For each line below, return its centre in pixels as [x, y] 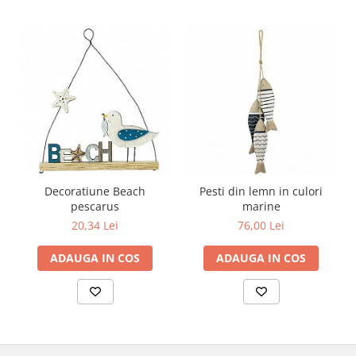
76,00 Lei [261, 225]
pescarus [95, 206]
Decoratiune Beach [95, 191]
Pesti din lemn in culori [261, 191]
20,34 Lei [95, 225]
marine [261, 206]
